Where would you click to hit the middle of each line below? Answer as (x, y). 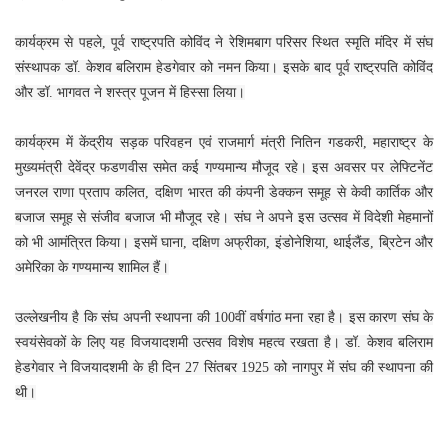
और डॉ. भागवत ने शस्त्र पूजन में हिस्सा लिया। (130, 92)
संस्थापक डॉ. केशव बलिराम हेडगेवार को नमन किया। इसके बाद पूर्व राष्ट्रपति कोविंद (224, 67)
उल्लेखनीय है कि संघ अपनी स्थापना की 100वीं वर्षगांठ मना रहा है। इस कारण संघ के (224, 317)
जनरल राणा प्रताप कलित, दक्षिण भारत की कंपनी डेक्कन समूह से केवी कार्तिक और (224, 192)
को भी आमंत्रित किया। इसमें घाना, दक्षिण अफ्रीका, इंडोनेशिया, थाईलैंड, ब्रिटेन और (224, 242)
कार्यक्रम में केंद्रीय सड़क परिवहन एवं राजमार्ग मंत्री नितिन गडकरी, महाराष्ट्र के (224, 142)
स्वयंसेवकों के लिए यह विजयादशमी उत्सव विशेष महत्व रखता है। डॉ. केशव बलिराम (224, 342)
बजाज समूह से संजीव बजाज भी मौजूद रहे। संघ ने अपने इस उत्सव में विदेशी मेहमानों (224, 217)
